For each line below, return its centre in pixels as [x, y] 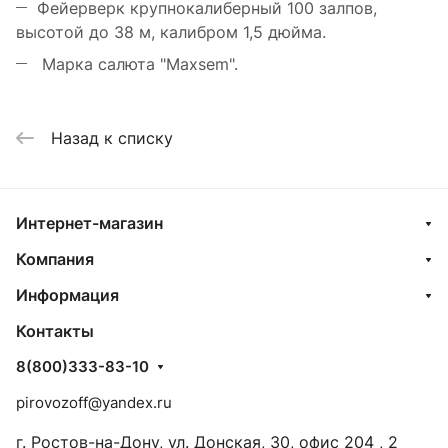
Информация [67, 295]
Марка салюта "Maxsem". [137, 64]
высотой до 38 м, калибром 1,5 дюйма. [171, 32]
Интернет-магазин [89, 223]
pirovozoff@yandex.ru [94, 402]
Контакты [55, 331]
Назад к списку [112, 137]
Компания [55, 259]
